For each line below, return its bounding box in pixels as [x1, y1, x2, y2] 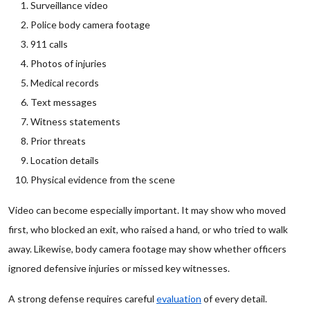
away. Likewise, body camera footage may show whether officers [8, 243, 286, 255]
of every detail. [201, 293, 267, 304]
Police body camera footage [30, 19, 150, 30]
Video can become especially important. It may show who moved [8, 204, 286, 216]
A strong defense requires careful [8, 293, 156, 304]
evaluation [156, 293, 201, 304]
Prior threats [30, 135, 86, 147]
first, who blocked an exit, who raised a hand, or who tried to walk [8, 224, 288, 235]
